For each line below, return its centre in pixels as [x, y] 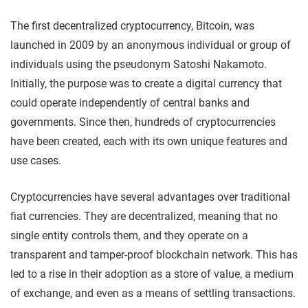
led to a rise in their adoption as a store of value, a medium [152, 274]
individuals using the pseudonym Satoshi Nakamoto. [139, 64]
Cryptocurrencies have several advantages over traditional [150, 197]
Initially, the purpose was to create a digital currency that [146, 83]
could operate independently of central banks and [130, 102]
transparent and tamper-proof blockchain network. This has [154, 254]
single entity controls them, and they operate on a [129, 235]
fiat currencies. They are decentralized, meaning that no [144, 216]
